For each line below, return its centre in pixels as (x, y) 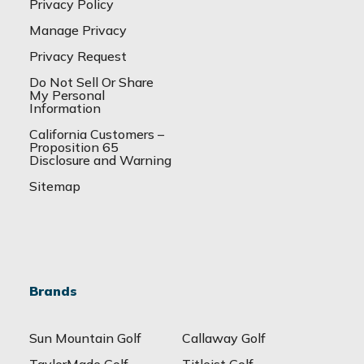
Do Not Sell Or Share (91, 82)
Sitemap (55, 186)
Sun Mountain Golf (85, 338)
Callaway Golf (224, 338)
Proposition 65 (74, 147)
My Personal (67, 95)
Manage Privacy (78, 30)
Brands (53, 291)
